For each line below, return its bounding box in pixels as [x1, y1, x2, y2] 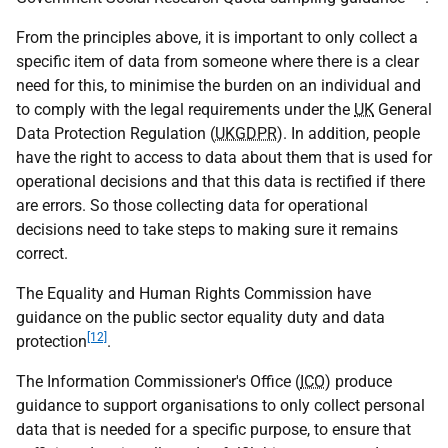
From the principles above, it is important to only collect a [16, 28, 418, 47]
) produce [325, 372, 392, 391]
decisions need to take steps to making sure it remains [16, 220, 398, 239]
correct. [16, 244, 68, 263]
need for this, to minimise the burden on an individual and [16, 76, 421, 95]
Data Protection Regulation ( [16, 124, 215, 143]
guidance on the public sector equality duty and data [16, 308, 385, 327]
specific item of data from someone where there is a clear [16, 52, 419, 71]
